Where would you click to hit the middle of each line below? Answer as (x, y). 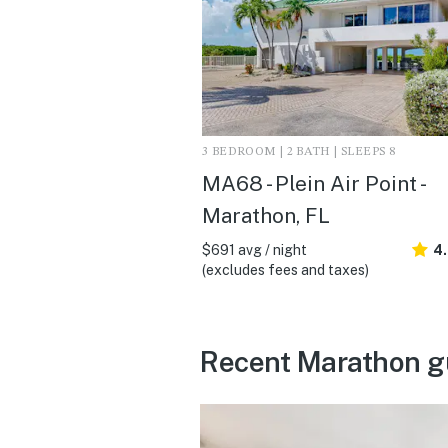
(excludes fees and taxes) (285, 269)
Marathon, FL (266, 215)
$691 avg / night (254, 249)
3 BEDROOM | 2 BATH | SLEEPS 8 (299, 151)
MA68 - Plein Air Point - (313, 183)
